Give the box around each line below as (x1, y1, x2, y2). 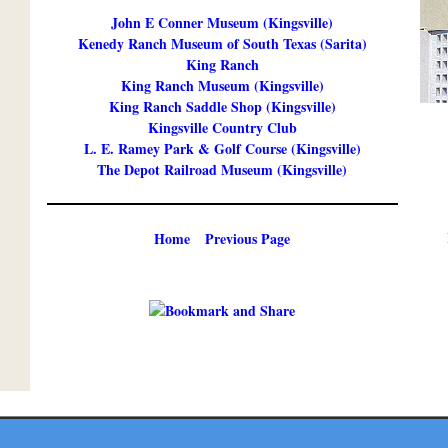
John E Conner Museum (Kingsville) (111, 12, 333, 33)
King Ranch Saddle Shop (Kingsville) (108, 96, 336, 117)
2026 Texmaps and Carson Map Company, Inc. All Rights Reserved (78, 394, 442, 412)
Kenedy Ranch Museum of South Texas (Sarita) (77, 33, 367, 54)
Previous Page (205, 228, 290, 249)
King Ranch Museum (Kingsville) (120, 75, 324, 96)
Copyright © (6, 394, 78, 412)
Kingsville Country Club (147, 117, 297, 138)
